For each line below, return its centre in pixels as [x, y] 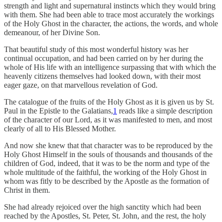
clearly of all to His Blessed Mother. [60, 129]
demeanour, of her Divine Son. [52, 33]
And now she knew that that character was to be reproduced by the [108, 146]
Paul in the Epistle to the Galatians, [58, 111]
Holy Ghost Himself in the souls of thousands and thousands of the [108, 155]
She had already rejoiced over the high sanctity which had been [103, 207]
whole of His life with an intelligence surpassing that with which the [110, 67]
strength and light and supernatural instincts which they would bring [110, 6]
